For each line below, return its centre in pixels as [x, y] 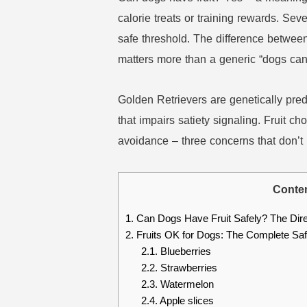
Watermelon [185, 284]
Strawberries [187, 268]
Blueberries [184, 251]
